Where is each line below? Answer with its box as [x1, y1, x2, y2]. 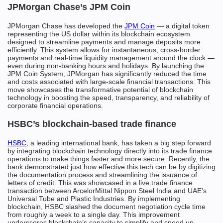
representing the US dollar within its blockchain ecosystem [7, 30, 192, 38]
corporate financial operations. [7, 102, 103, 110]
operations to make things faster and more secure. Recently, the [7, 155, 210, 163]
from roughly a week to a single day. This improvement [7, 211, 180, 219]
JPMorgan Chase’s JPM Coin [7, 2, 130, 12]
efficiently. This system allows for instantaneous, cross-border [7, 46, 201, 54]
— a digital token [155, 22, 210, 30]
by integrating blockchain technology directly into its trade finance [7, 147, 212, 155]
